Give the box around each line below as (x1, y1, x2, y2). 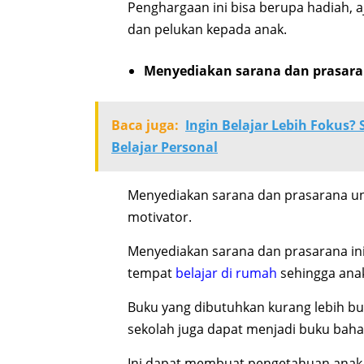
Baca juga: (111, 116, 179, 135)
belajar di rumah (175, 264, 277, 283)
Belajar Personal (111, 138, 218, 157)
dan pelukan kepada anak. (128, 20, 287, 39)
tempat (128, 264, 175, 283)
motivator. (128, 208, 192, 227)
